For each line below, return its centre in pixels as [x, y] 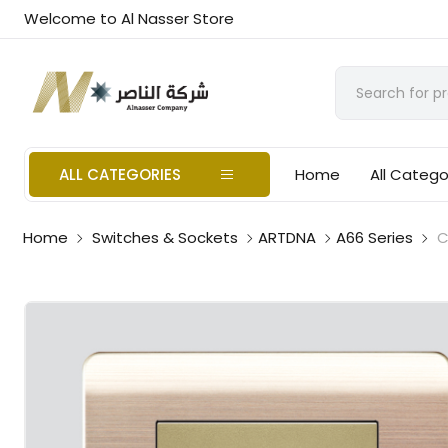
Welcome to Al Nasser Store [129, 18]
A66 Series [375, 237]
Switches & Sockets [165, 237]
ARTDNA [287, 237]
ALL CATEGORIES [120, 174]
